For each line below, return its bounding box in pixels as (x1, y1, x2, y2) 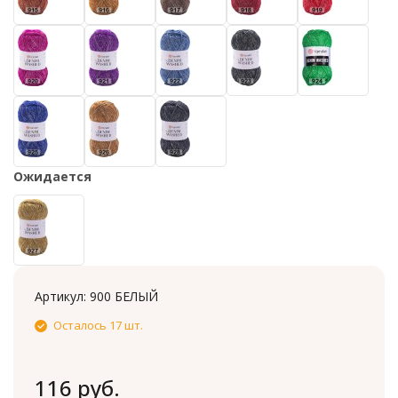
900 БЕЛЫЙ (90, 288, 158, 305)
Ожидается (13, 168, 92, 185)
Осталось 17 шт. (53, 317, 143, 333)
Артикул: (35, 288, 90, 305)
